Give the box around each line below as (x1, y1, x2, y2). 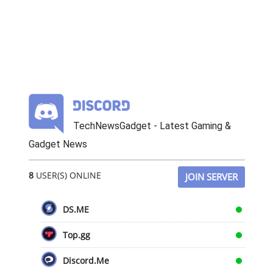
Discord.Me (62, 255, 109, 267)
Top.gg (62, 229, 90, 241)
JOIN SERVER (185, 171, 238, 183)
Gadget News (28, 138, 87, 151)
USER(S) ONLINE (33, 169, 101, 182)
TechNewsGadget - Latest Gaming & (73, 120, 231, 132)
